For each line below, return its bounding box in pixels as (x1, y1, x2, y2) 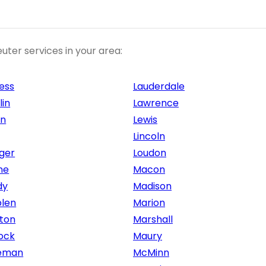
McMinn (133, 246, 169, 260)
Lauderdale (133, 80, 185, 94)
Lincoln (133, 129, 165, 144)
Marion (133, 196, 165, 210)
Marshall (133, 213, 173, 227)
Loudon (133, 146, 166, 160)
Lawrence (133, 96, 179, 110)
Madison (133, 179, 172, 194)
